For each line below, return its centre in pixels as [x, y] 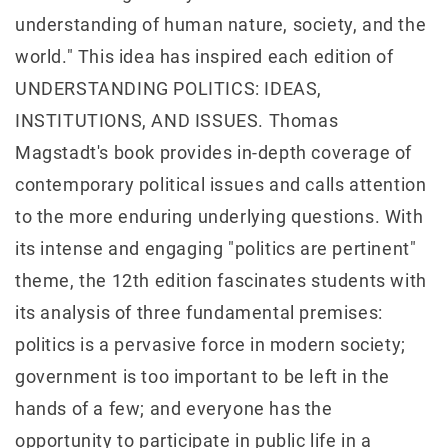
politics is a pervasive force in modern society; [210, 344]
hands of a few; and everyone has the [174, 408]
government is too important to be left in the [203, 376]
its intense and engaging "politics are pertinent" [216, 248]
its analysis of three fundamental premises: [199, 312]
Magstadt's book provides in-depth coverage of [214, 152]
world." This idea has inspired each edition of [204, 56]
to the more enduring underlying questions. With [219, 216]
